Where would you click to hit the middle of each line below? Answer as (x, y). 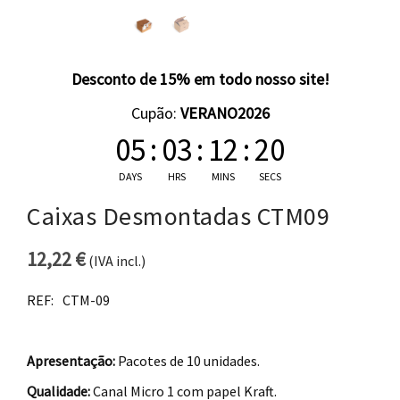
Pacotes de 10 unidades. (187, 360)
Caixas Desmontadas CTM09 (178, 216)
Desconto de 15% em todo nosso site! (200, 79)
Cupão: (155, 112)
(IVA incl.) (116, 260)
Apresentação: (71, 360)
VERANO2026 (225, 112)
